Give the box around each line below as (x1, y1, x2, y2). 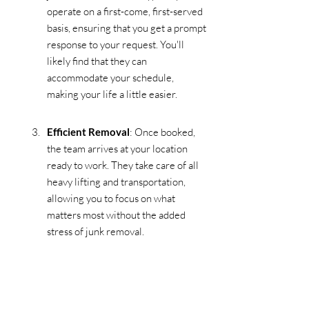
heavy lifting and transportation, (47, 175, 188, 188)
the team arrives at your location (47, 141, 190, 155)
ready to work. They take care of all (47, 158, 201, 172)
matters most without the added (47, 208, 188, 221)
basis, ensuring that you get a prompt (47, 21, 208, 34)
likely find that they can (47, 54, 149, 68)
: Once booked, (130, 125, 197, 139)
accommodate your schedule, (47, 70, 176, 84)
